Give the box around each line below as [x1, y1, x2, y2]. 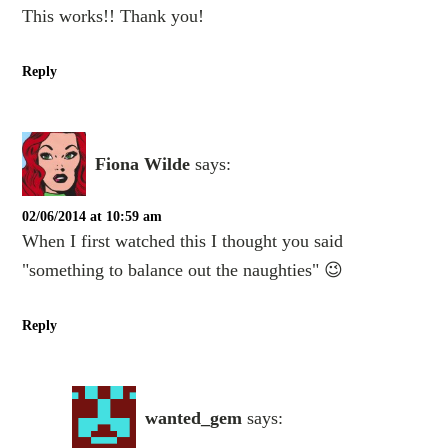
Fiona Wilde [95, 153, 191, 174]
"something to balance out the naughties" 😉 [22, 260, 344, 281]
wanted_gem [145, 407, 243, 428]
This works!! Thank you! [22, 6, 205, 27]
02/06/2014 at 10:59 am [22, 209, 163, 225]
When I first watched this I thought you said [22, 231, 344, 252]
